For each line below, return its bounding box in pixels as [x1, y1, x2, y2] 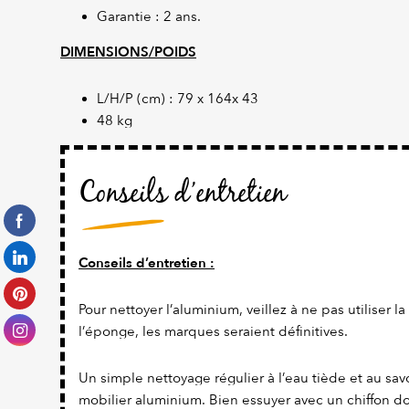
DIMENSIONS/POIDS [60, 43, 196, 62]
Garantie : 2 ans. [97, 8, 201, 26]
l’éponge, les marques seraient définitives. [79, 323, 348, 341]
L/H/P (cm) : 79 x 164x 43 [97, 90, 258, 108]
